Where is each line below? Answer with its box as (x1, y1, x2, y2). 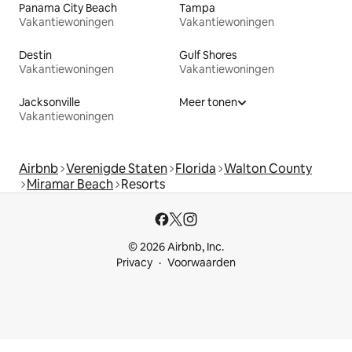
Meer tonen (179, 94, 237, 109)
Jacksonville (19, 94, 80, 109)
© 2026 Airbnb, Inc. (128, 240, 224, 254)
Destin (19, 47, 52, 62)
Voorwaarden (167, 255, 236, 269)
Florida (175, 159, 216, 177)
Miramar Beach (27, 175, 113, 192)
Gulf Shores (179, 47, 237, 62)
